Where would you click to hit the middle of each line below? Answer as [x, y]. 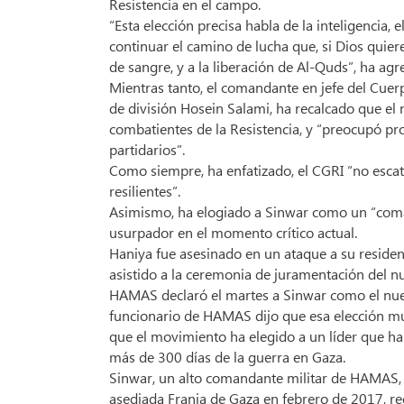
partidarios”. [147, 150]
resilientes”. [145, 191]
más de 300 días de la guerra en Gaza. [227, 357]
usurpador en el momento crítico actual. [233, 233]
